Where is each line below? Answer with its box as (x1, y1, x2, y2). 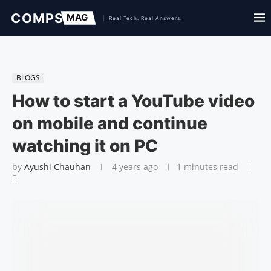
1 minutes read (177, 161, 238, 172)
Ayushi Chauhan (24, 161, 91, 172)
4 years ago (109, 161, 158, 172)
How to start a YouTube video (12, 91, 255, 111)
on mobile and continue (12, 113, 207, 134)
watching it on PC (12, 135, 158, 156)
